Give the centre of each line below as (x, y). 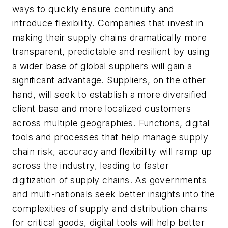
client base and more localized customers (102, 109)
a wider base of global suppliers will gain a (102, 66)
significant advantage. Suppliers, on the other (109, 80)
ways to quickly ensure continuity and (93, 9)
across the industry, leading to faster (91, 166)
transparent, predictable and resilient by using (111, 52)
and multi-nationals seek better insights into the (114, 194)
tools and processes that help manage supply (110, 137)
